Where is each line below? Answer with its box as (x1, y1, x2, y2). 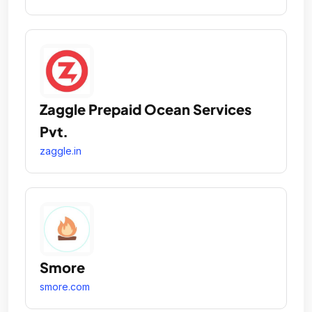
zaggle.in (40, 144, 81, 157)
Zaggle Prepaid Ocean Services (40, 100, 251, 118)
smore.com (40, 280, 90, 292)
